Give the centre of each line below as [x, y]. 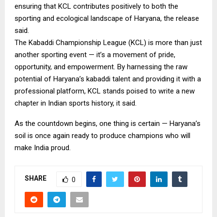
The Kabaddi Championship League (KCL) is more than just [108, 42]
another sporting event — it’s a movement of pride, [95, 54]
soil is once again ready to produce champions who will [102, 135]
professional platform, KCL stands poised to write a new [105, 91]
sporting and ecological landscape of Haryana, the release [107, 18]
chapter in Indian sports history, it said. [76, 103]
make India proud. [43, 147]
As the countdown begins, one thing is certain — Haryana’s [108, 123]
